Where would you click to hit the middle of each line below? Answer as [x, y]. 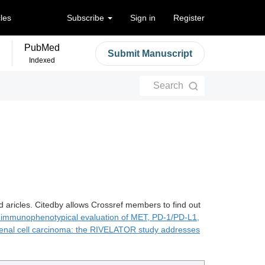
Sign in [143, 18]
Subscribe [87, 18]
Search [168, 85]
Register [189, 18]
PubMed [42, 48]
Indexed [42, 60]
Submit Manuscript [150, 53]
